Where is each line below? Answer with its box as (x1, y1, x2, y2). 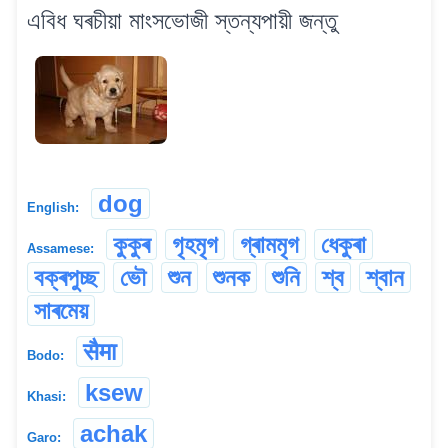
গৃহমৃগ (172, 230, 218, 258)
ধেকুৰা (321, 230, 366, 258)
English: (27, 199, 79, 215)
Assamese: (27, 240, 94, 256)
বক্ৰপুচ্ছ (34, 263, 98, 291)
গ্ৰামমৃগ (240, 230, 299, 258)
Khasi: (27, 388, 66, 404)
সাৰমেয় (34, 296, 88, 324)
